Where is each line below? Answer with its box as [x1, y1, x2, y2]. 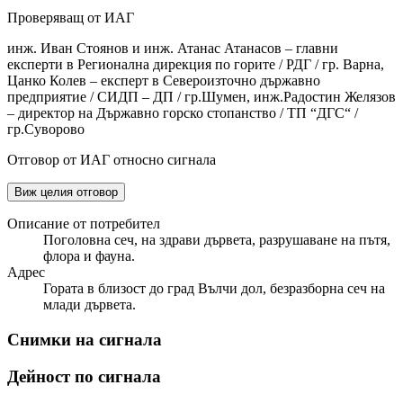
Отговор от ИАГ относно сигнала [7, 152, 216, 168]
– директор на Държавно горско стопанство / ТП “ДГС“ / [7, 105, 358, 121]
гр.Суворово [7, 121, 85, 138]
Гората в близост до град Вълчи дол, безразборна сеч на [43, 281, 385, 297]
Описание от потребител [7, 216, 160, 232]
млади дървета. [43, 297, 136, 313]
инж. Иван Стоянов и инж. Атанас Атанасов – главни [7, 40, 338, 57]
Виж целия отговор [14, 185, 118, 200]
